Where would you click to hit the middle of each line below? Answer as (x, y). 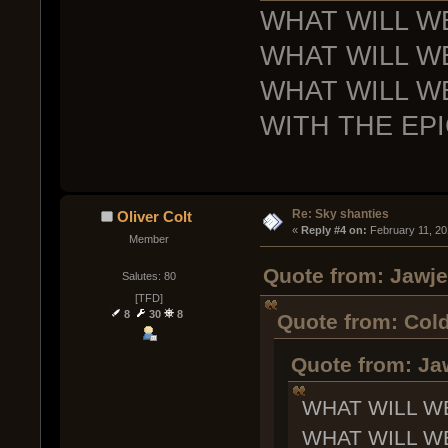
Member (148, 239)
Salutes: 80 (148, 276)
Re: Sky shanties (340, 214)
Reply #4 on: (333, 230)
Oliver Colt (154, 217)
